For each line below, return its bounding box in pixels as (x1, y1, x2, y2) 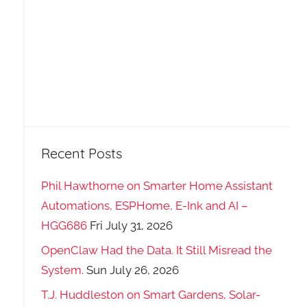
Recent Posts (40, 144, 122, 162)
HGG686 (40, 219, 87, 233)
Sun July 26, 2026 (86, 262, 179, 277)
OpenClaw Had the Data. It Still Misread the (40, 243, 272, 257)
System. (40, 262, 84, 277)
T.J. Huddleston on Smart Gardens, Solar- (40, 287, 260, 302)
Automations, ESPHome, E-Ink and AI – (40, 199, 248, 213)
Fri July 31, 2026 (89, 219, 173, 233)
